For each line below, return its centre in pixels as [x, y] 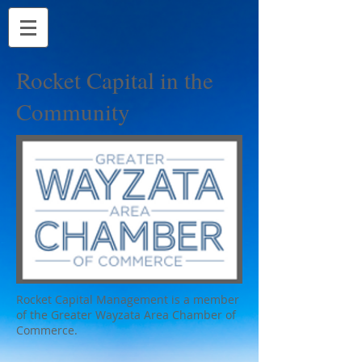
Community [73, 111]
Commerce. [47, 330]
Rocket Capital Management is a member [128, 299]
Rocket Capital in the [115, 80]
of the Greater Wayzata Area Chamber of [126, 315]
